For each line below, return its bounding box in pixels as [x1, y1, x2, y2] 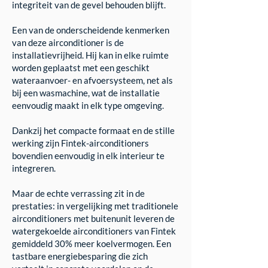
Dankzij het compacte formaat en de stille [12, 125, 175, 136]
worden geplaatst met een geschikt [12, 62, 150, 73]
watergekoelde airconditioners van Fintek [12, 226, 176, 236]
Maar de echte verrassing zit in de [12, 188, 145, 199]
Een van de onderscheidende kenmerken [12, 25, 169, 35]
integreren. [12, 163, 56, 173]
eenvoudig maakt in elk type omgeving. [12, 100, 164, 111]
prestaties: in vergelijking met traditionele [12, 200, 178, 211]
